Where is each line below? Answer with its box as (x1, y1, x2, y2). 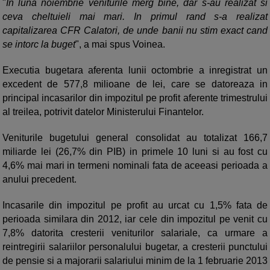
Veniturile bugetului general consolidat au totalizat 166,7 (2, 133, 268, 143)
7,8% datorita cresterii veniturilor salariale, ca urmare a (2, 228, 268, 239)
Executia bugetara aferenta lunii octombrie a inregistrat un (2, 65, 268, 76)
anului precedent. (2, 174, 79, 185)
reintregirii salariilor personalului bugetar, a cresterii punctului (2, 242, 268, 253)
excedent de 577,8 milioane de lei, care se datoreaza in (2, 79, 268, 90)
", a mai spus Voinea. (75, 39, 168, 50)
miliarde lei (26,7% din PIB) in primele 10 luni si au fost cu (2, 146, 268, 157)
